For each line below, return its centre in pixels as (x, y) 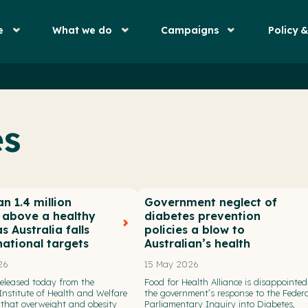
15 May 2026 (171, 264)
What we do (82, 30)
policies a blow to (194, 229)
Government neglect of (210, 202)
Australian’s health (197, 243)
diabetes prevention (202, 216)
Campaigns (190, 30)
